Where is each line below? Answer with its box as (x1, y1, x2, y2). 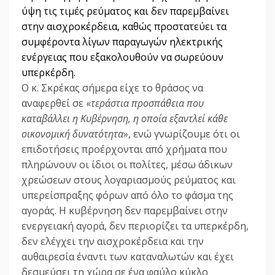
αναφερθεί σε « (21, 96, 91, 110)
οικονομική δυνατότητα (21, 127, 123, 141)
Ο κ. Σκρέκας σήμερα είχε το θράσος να (21, 81, 203, 95)
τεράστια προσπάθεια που (91, 96, 204, 110)
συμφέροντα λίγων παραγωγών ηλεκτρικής (21, 35, 223, 49)
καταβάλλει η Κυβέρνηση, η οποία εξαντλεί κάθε (21, 112, 228, 126)
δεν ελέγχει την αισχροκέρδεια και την (21, 234, 204, 249)
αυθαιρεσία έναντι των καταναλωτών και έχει (21, 250, 234, 264)
